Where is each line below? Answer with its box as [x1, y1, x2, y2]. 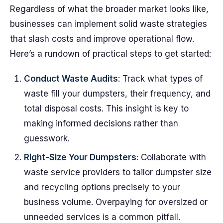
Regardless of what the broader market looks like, [10, 4, 209, 14]
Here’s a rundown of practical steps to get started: [10, 49, 211, 59]
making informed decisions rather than [24, 118, 178, 128]
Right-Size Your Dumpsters [24, 152, 136, 162]
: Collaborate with [136, 152, 206, 162]
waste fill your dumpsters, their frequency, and [24, 89, 211, 99]
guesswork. [24, 133, 70, 143]
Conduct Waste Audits [24, 74, 118, 84]
